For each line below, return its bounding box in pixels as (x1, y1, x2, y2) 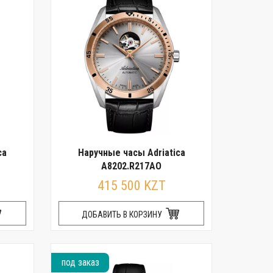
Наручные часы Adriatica (77, 147, 185, 158)
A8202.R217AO (101, 160, 162, 172)
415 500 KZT (97, 178, 166, 193)
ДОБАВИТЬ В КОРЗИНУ (82, 210, 165, 219)
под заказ (61, 257, 99, 268)
